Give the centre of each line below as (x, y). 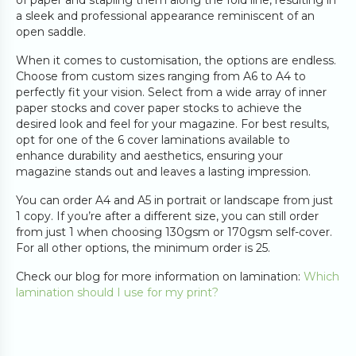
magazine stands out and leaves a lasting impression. (163, 172)
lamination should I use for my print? (117, 292)
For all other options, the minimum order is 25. (143, 248)
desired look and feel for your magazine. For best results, (172, 124)
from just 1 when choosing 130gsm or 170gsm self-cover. (174, 232)
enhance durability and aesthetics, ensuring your (149, 156)
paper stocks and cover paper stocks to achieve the (159, 108)
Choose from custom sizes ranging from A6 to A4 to (161, 76)
